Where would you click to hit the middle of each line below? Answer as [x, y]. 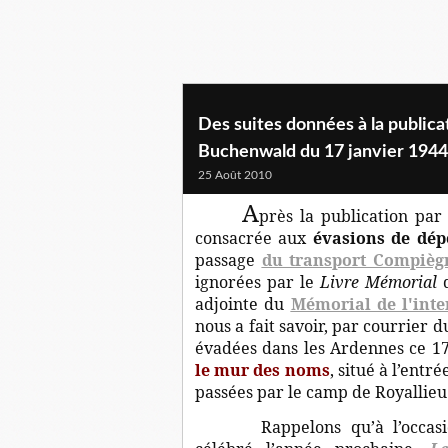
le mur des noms [262, 370]
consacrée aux [254, 238]
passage [228, 260]
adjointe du [243, 304]
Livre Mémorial [378, 282]
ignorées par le [257, 282]
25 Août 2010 [235, 175]
